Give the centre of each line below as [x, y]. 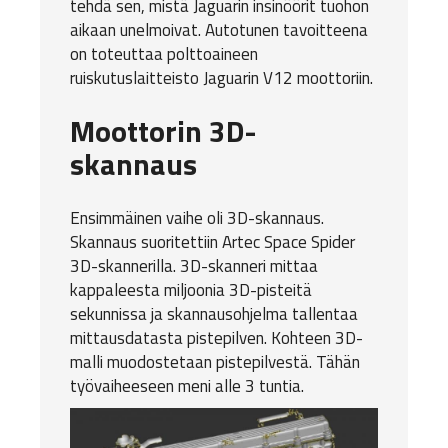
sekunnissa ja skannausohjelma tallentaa [214, 314]
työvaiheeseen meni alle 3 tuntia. [187, 386]
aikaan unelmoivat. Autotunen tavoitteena [219, 30]
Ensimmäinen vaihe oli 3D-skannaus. [197, 218]
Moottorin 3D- [163, 131]
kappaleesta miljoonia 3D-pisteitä [191, 290]
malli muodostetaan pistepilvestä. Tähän [215, 362]
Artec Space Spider [288, 242]
